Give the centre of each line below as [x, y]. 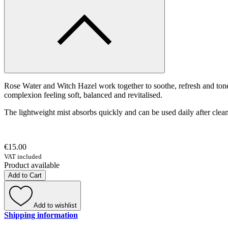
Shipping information [41, 215]
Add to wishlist [55, 206]
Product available [32, 165]
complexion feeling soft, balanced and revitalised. [83, 95]
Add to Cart [25, 176]
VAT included [23, 157]
